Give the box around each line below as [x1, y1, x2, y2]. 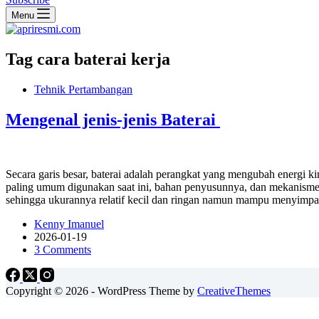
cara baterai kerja [33, 49, 170, 68]
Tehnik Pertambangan [34, 83, 132, 95]
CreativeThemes [197, 284, 271, 297]
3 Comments [34, 243, 91, 256]
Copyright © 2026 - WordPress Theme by [6, 284, 197, 297]
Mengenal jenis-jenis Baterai [6, 110, 220, 129]
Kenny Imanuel [34, 217, 104, 230]
